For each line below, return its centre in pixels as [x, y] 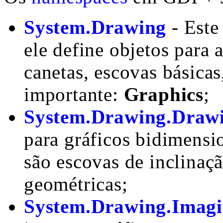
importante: [74, 94]
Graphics [164, 94]
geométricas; [76, 184]
